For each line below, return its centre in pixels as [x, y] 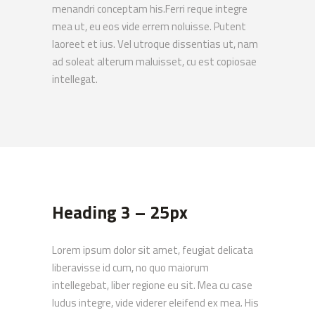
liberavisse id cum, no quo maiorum [130, 268]
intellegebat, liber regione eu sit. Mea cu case [152, 285]
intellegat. [75, 79]
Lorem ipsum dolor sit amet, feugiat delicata [153, 250]
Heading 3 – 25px [120, 212]
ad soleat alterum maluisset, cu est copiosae [154, 62]
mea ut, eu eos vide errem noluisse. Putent [149, 26]
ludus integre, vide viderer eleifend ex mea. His [155, 303]
